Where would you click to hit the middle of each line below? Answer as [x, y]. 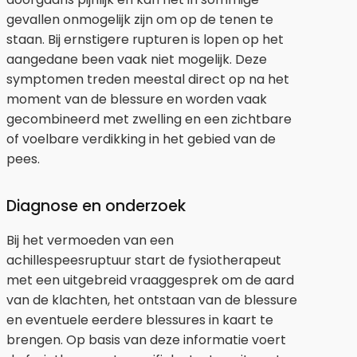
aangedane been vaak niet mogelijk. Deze [137, 59]
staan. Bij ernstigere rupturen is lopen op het [145, 39]
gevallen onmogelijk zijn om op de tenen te [140, 19]
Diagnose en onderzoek [96, 206]
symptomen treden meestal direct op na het [148, 79]
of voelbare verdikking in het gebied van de [141, 139]
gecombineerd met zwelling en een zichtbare [149, 119]
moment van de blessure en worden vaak [137, 99]
